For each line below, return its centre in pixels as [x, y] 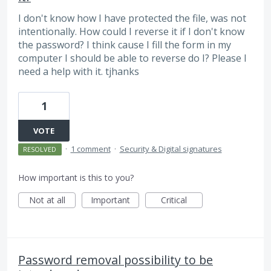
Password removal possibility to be [116, 260]
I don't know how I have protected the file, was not [132, 18]
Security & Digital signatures [171, 149]
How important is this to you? [76, 177]
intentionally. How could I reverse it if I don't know [131, 32]
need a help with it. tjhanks [79, 72]
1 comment [90, 149]
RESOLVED [40, 149]
